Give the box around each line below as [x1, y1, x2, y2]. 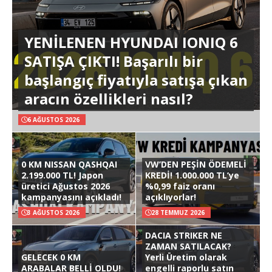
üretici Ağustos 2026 [21, 180, 110, 192]
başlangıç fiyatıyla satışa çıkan [24, 69, 248, 90]
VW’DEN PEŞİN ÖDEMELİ [145, 158, 246, 170]
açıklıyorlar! [145, 191, 196, 203]
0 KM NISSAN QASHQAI [21, 158, 117, 170]
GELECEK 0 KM [21, 251, 81, 263]
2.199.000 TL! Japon [21, 169, 103, 181]
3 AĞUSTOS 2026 [27, 208, 80, 217]
